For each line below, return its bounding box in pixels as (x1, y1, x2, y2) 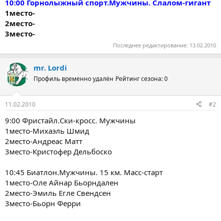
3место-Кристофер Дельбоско (5, 146, 112, 156)
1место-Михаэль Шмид (5, 125, 89, 136)
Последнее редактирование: (113, 41, 189, 49)
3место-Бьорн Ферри (5, 198, 81, 208)
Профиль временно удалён (34, 74, 113, 83)
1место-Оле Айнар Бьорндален (5, 177, 118, 187)
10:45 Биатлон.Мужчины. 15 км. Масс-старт (5, 167, 163, 177)
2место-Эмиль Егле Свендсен (5, 187, 111, 198)
